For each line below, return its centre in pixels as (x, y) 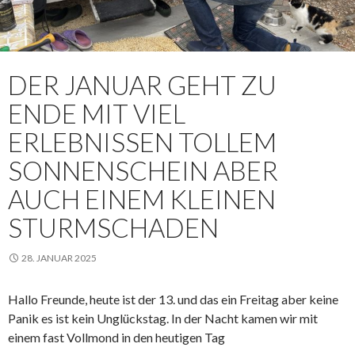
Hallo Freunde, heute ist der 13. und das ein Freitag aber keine (173, 300)
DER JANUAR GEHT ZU (142, 85)
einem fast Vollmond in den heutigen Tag (116, 338)
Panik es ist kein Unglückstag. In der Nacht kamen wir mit (163, 319)
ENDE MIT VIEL (97, 114)
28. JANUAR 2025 (59, 258)
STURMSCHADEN (113, 228)
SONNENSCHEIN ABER (143, 171)
